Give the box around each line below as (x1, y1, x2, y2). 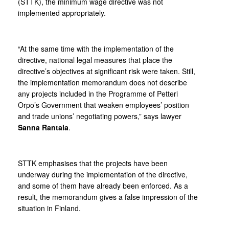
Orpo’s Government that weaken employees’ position (18, 100, 189, 110)
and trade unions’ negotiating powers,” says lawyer (18, 111, 181, 121)
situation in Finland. (18, 203, 81, 213)
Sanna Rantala (18, 122, 68, 132)
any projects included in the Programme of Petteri (18, 88, 178, 99)
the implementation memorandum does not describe (18, 77, 187, 87)
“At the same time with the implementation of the (18, 43, 174, 54)
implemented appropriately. (18, 8, 106, 18)
